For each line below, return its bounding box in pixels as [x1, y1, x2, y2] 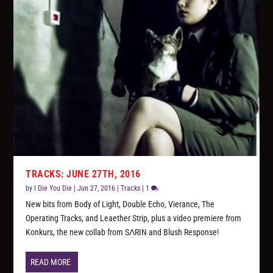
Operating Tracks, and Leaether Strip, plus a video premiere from [26, 213, 242, 224]
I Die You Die [34, 184, 73, 193]
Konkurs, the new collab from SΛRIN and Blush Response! [26, 227, 219, 238]
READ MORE [30, 257, 71, 268]
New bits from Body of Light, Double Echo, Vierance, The [26, 199, 215, 210]
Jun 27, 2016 [77, 184, 116, 193]
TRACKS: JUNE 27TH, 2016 [26, 168, 141, 180]
